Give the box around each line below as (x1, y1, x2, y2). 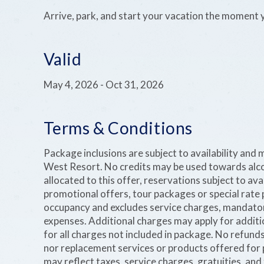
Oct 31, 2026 (105, 78, 164, 91)
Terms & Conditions (43, 117, 193, 138)
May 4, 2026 (43, 78, 98, 91)
